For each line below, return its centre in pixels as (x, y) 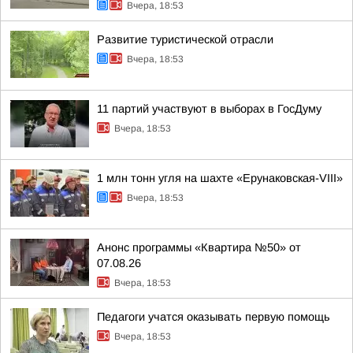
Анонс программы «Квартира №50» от (199, 247)
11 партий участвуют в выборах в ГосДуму (209, 109)
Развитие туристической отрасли (185, 39)
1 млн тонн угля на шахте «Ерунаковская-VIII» (220, 178)
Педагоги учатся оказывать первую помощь (214, 317)
